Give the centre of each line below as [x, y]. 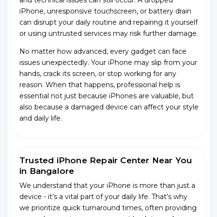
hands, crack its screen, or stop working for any [98, 74]
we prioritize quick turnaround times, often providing [108, 208]
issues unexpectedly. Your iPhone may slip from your [108, 62]
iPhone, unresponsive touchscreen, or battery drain [105, 11]
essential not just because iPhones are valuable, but [107, 96]
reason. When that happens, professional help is [100, 85]
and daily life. [41, 118]
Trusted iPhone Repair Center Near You [106, 160]
